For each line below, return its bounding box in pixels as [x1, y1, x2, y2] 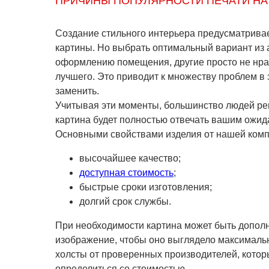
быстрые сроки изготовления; [79, 182, 212, 193]
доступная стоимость [79, 168, 174, 178]
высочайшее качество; [79, 153, 181, 164]
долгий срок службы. [79, 196, 171, 207]
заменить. [55, 86, 99, 97]
